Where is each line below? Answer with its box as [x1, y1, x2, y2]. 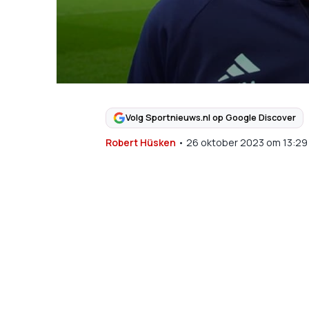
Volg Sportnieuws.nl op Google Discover [125, 111, 296, 124]
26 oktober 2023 [186, 135, 264, 149]
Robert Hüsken [105, 135, 176, 149]
